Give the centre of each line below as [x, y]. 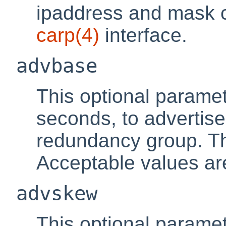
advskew [57, 194]
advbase [57, 66]
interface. [143, 35]
